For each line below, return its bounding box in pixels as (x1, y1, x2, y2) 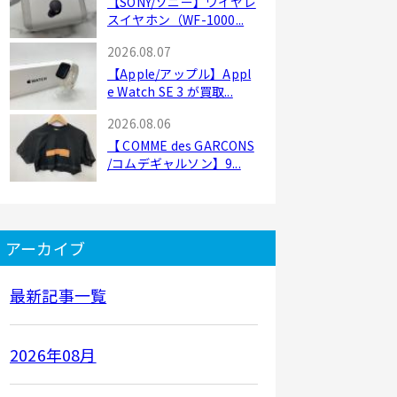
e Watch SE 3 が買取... (107, 82, 233, 100)
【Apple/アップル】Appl (107, 65, 252, 82)
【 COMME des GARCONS (107, 136, 254, 154)
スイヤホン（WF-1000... (107, 11, 245, 28)
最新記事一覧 (10, 284, 107, 307)
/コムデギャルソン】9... (107, 154, 241, 172)
